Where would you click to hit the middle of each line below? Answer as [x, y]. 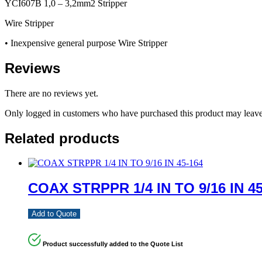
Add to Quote [54, 214]
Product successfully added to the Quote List [113, 244]
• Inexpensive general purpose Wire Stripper [86, 43]
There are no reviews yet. [51, 93]
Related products [62, 138]
